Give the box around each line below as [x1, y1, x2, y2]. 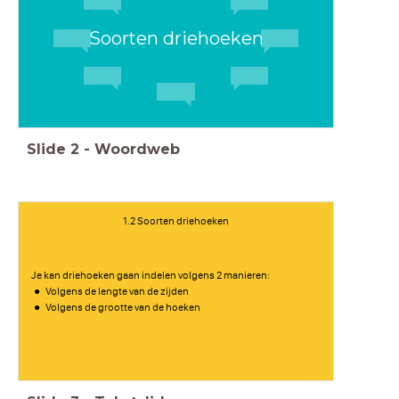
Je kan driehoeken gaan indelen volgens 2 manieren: [30, 268, 270, 281]
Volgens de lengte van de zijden [45, 284, 190, 297]
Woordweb [94, 140, 180, 158]
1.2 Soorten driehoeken [123, 214, 229, 227]
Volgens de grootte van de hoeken [45, 300, 201, 313]
